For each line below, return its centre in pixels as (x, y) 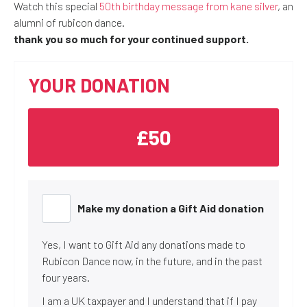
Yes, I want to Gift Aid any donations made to (144, 244)
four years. (66, 277)
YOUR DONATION (99, 85)
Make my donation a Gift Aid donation (171, 208)
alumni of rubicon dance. (69, 22)
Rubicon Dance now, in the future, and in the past (152, 261)
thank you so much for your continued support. (131, 39)
